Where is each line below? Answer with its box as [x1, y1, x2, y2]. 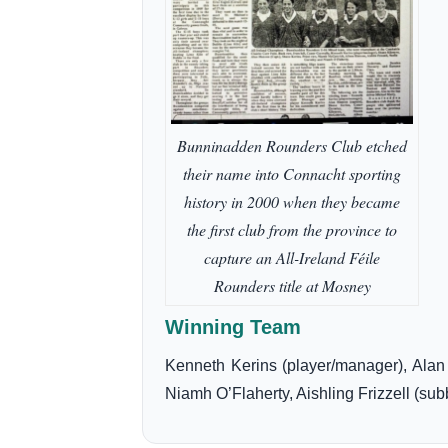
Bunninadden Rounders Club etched [177, 135, 407, 157]
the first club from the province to [187, 219, 397, 241]
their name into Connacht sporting [183, 163, 401, 185]
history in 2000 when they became [184, 191, 400, 213]
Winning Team [165, 316, 301, 339]
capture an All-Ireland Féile [204, 247, 380, 269]
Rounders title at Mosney [213, 275, 371, 297]
